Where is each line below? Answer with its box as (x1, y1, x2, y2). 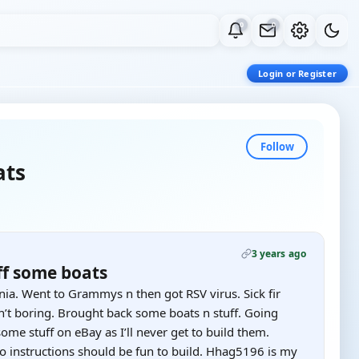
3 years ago (251, 247, 306, 260)
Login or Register (258, 67, 337, 79)
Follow (260, 139, 294, 154)
